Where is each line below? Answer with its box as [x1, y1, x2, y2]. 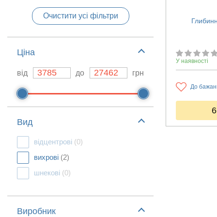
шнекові [34, 169, 62, 177]
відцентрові [34, 138, 74, 146]
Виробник [17, 206, 56, 216]
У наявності [176, 58, 208, 64]
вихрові [34, 153, 61, 161]
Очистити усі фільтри [43, 12, 118, 20]
